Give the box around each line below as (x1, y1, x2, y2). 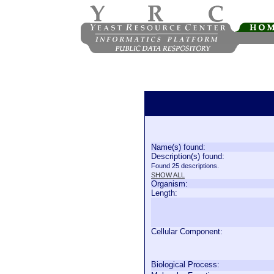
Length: (151, 188, 177, 198)
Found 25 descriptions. (151, 162, 219, 169)
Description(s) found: (151, 152, 224, 161)
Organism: (151, 179, 188, 188)
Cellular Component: (151, 227, 223, 236)
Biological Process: (151, 260, 220, 269)
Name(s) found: (151, 143, 206, 152)
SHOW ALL (151, 171, 185, 179)
